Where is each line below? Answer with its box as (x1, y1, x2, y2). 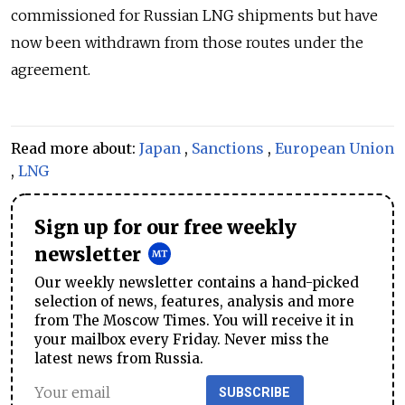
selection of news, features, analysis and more (34, 292, 354, 310)
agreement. (11, 61, 90, 79)
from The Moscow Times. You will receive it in (34, 311, 353, 329)
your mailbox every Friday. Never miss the (34, 330, 329, 348)
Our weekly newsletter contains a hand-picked (34, 273, 359, 291)
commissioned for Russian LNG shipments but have (11, 6, 378, 24)
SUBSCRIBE (219, 384, 291, 400)
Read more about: (11, 139, 139, 157)
